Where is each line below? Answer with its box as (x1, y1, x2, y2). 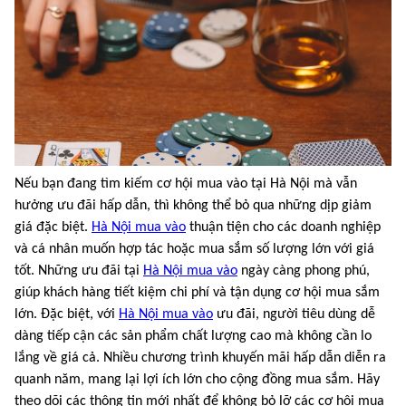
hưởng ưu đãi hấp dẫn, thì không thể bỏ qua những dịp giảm (14, 198, 372, 213)
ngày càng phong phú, (237, 263, 370, 278)
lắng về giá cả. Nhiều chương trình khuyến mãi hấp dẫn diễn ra (14, 350, 386, 365)
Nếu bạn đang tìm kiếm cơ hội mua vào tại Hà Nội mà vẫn (14, 176, 357, 191)
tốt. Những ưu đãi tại (14, 263, 143, 278)
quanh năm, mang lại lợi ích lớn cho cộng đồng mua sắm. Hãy (14, 372, 380, 387)
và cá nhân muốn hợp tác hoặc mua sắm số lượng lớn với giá (14, 241, 374, 256)
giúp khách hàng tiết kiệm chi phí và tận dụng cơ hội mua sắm (14, 285, 380, 300)
